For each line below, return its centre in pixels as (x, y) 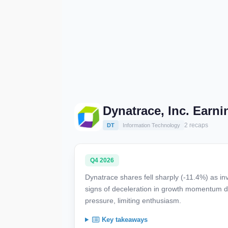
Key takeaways (123, 220)
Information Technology (151, 125)
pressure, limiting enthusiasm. (133, 201)
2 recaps (196, 125)
